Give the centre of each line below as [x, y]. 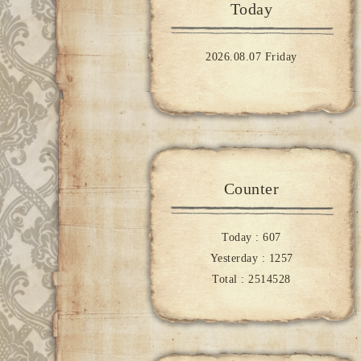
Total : [230, 279]
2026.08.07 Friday [251, 57]
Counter [251, 189]
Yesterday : [239, 258]
